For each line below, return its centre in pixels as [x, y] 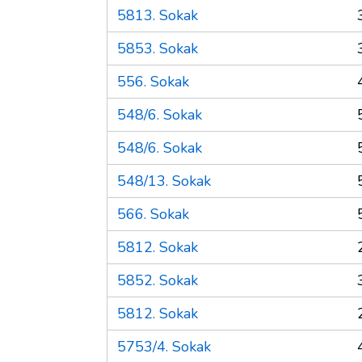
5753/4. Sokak [164, 346]
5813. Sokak [158, 15]
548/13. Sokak [164, 181]
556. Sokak [153, 81]
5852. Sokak [158, 280]
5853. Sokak [158, 48]
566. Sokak [153, 214]
